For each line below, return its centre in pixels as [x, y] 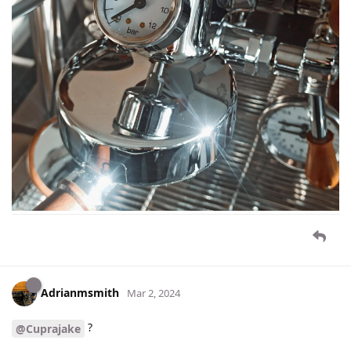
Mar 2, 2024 [154, 293]
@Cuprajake [48, 328]
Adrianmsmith [80, 293]
